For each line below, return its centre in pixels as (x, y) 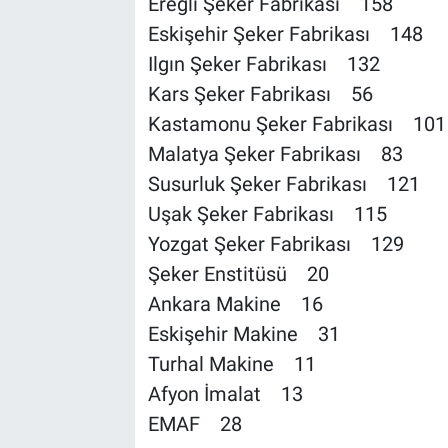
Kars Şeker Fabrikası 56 (260, 94)
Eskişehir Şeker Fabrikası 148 (285, 34)
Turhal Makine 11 (231, 364)
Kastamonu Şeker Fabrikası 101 (296, 124)
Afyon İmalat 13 (225, 394)
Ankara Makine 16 (235, 304)
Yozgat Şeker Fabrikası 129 (275, 244)
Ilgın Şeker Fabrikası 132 (263, 64)
